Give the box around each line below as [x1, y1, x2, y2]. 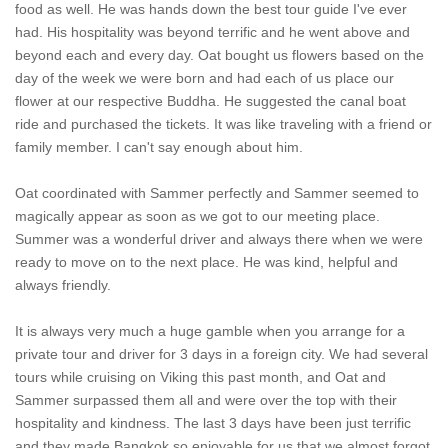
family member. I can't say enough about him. [15, 139, 303, 156]
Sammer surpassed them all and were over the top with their [15, 392, 397, 409]
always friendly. [15, 277, 111, 294]
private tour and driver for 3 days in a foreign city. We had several [15, 346, 428, 363]
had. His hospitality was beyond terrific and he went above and [15, 24, 410, 41]
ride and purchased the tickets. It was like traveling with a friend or [15, 116, 432, 133]
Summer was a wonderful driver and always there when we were [15, 231, 423, 248]
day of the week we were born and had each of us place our [15, 70, 394, 87]
